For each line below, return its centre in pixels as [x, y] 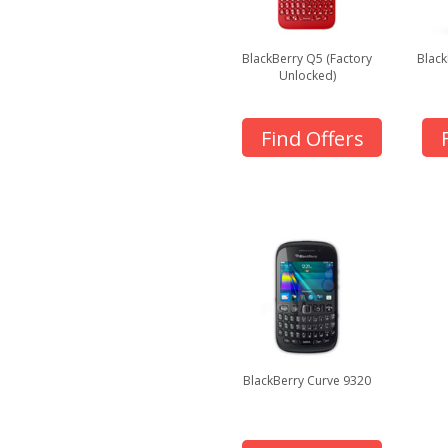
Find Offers [312, 138]
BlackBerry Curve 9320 [307, 380]
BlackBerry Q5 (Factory [307, 58]
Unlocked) [307, 75]
